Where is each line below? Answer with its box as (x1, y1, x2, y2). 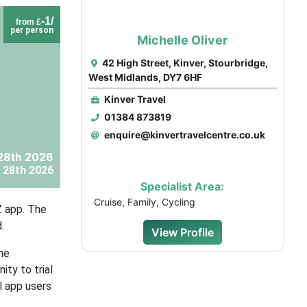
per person (10, 25, 53, 35)
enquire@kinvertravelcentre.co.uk (101, 129, 265, 140)
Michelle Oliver (137, 33, 228, 47)
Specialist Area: (140, 180, 225, 193)
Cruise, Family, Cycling (93, 196, 195, 208)
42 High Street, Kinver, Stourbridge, (99, 57, 268, 69)
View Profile (151, 225, 214, 239)
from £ (15, 17, 41, 27)
